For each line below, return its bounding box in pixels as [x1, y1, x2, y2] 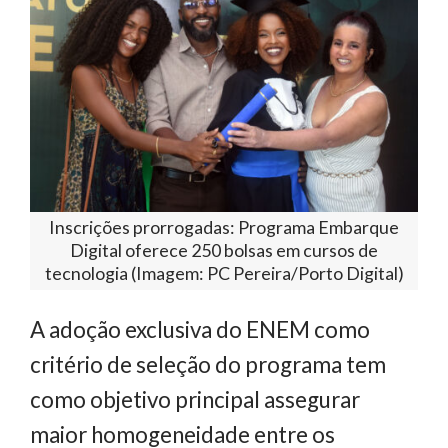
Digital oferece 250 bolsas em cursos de [70, 239, 378, 262]
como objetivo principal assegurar [30, 386, 360, 414]
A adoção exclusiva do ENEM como [30, 316, 370, 344]
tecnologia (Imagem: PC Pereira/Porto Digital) [44, 262, 404, 285]
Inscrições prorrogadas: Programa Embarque [49, 216, 399, 239]
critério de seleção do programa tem [30, 351, 386, 379]
